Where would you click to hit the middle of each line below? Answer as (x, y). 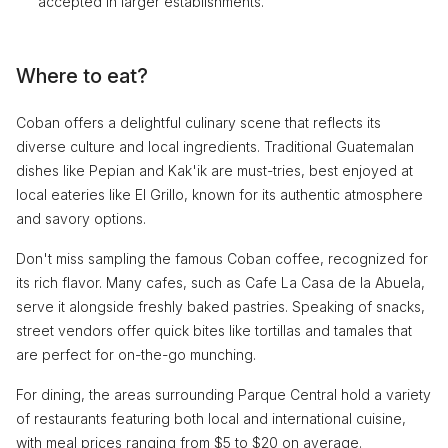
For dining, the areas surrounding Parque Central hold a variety (223, 394)
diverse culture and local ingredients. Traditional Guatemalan (215, 146)
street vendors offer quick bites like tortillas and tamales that (214, 330)
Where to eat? (82, 75)
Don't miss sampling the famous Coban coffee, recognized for (222, 258)
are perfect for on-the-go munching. (136, 354)
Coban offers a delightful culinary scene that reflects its (198, 122)
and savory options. (81, 218)
